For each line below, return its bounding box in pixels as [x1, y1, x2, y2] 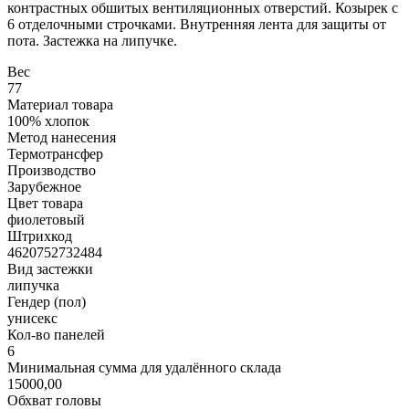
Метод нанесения [7, 129, 116, 145]
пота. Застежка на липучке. [7, 32, 177, 48]
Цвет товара [7, 194, 83, 211]
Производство [7, 162, 96, 178]
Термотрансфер [7, 145, 103, 162]
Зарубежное [7, 178, 81, 194]
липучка [7, 277, 59, 293]
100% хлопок [7, 112, 89, 129]
